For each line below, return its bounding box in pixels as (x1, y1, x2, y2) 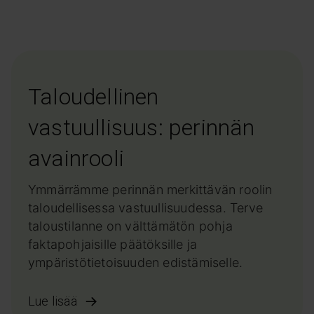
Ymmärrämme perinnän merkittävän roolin (28, 182, 273, 197)
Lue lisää (28, 294, 77, 308)
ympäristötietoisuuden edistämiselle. (28, 255, 243, 270)
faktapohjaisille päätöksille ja (28, 237, 198, 252)
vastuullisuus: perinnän (28, 114, 255, 141)
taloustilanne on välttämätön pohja (28, 219, 233, 233)
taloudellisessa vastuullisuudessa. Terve (28, 200, 264, 215)
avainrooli (28, 145, 124, 172)
